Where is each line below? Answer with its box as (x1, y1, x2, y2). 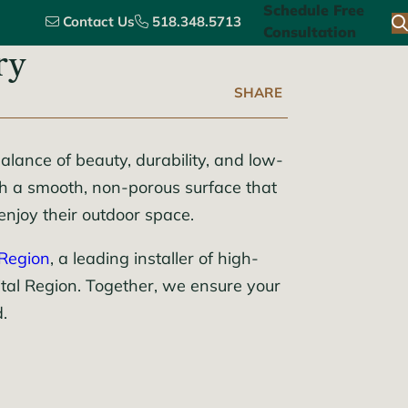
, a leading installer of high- (50, 251, 259, 269)
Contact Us (63, 15, 135, 30)
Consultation (263, 26, 356, 41)
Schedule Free (263, 5, 364, 19)
